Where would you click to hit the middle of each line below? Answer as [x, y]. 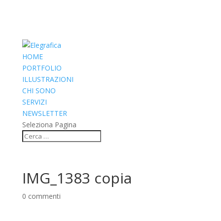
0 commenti [41, 196]
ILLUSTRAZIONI [48, 79]
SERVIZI [34, 102]
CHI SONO [39, 91]
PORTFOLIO [42, 68]
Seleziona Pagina [49, 125]
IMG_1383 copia [77, 178]
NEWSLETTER [44, 113]
